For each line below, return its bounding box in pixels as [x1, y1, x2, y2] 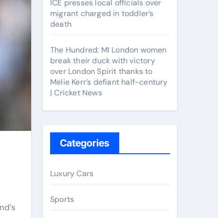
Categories [60, 137, 109, 149]
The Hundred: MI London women [50, 45, 167, 55]
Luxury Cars [50, 168, 94, 179]
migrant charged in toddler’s [50, 8, 154, 18]
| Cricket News [50, 88, 102, 98]
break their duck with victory [50, 55, 155, 66]
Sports [50, 194, 74, 204]
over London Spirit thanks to [50, 66, 153, 76]
